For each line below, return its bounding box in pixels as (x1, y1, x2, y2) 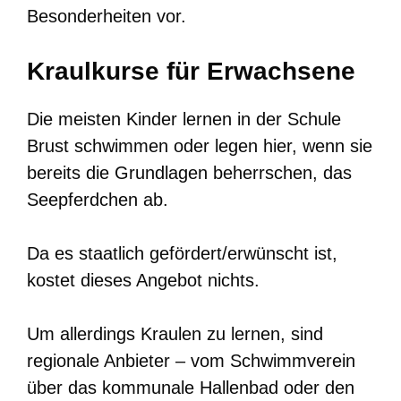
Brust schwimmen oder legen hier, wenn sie (27, 135, 372, 156)
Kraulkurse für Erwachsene (27, 56, 355, 85)
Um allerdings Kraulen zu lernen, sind (27, 323, 323, 344)
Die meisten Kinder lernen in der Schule (27, 108, 341, 129)
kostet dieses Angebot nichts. (27, 269, 260, 290)
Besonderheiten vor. (27, 5, 186, 26)
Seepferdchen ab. (27, 189, 168, 209)
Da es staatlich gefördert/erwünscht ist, (27, 243, 337, 263)
